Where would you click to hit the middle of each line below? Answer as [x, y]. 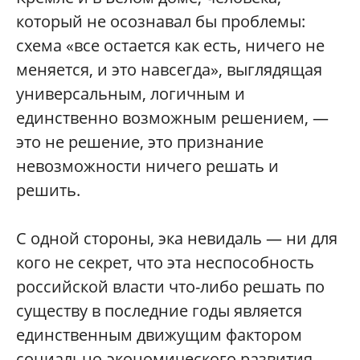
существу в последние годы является [159, 310]
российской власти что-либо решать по [170, 286]
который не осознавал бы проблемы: [161, 21]
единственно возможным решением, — [172, 117]
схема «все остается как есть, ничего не [170, 45]
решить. [48, 190]
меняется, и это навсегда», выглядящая [169, 69]
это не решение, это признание [140, 141]
